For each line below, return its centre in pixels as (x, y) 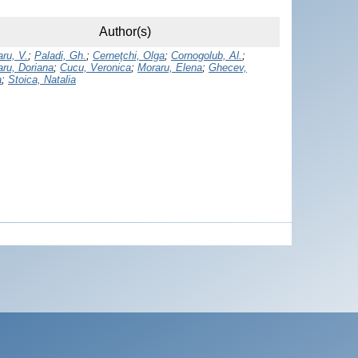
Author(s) (125, 32)
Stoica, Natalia (42, 80)
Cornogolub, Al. (207, 56)
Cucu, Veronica (95, 68)
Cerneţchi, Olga (129, 56)
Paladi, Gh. (60, 56)
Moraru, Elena (170, 68)
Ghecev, (228, 68)
